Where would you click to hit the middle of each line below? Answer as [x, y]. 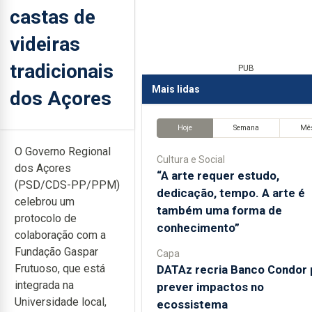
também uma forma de [219, 210]
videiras [45, 44]
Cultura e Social [190, 159]
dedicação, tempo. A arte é [231, 193]
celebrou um [45, 202]
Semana [246, 128]
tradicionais [62, 71]
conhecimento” [198, 227]
